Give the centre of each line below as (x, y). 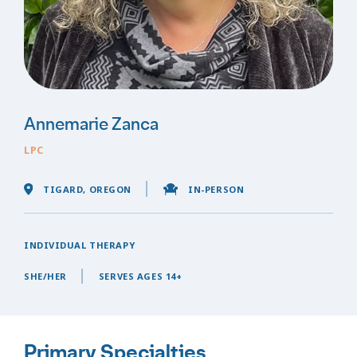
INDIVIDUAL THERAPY (80, 245)
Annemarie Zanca (91, 124)
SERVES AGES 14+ (140, 277)
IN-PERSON (216, 190)
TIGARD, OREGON (87, 190)
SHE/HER (45, 277)
